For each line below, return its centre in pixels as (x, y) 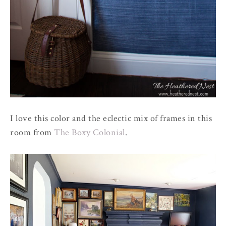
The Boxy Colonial (90, 132)
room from (32, 132)
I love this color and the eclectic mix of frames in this (111, 118)
